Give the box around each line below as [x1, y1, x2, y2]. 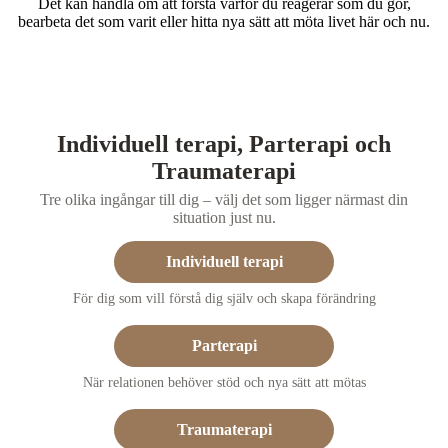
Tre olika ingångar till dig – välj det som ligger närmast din [40, 191, 408, 208]
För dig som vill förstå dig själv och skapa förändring [72, 291, 376, 306]
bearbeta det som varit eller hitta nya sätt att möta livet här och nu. [18, 13, 430, 30]
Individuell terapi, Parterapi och [57, 131, 391, 157]
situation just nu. [172, 209, 276, 226]
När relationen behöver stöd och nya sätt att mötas [82, 375, 366, 390]
